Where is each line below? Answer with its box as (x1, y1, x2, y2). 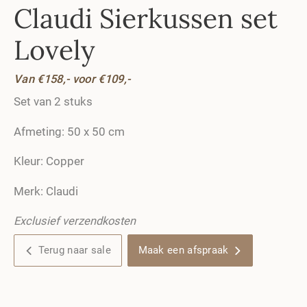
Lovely (14, 33, 95, 67)
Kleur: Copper (14, 155, 84, 168)
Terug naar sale (38, 244, 111, 256)
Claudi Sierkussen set (14, 1, 278, 36)
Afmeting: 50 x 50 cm (14, 125, 125, 138)
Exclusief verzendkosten (14, 214, 136, 228)
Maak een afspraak (138, 244, 229, 256)
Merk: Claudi (14, 184, 78, 198)
